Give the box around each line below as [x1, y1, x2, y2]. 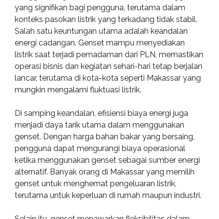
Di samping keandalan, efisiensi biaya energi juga [15, 109, 188, 118]
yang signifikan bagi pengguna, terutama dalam [15, 3, 185, 12]
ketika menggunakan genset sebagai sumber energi [15, 155, 200, 165]
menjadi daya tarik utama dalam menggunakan [15, 120, 184, 130]
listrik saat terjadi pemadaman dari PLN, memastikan [15, 50, 203, 59]
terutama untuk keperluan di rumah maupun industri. [15, 191, 201, 200]
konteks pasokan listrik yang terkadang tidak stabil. [15, 15, 197, 24]
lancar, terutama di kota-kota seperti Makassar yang [15, 73, 201, 83]
